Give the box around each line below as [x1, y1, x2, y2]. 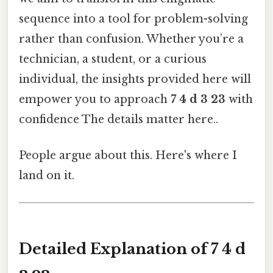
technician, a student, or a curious [19, 52, 207, 66]
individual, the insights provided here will [19, 73, 251, 87]
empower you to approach [19, 93, 171, 107]
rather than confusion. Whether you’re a [19, 32, 244, 46]
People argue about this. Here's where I [19, 149, 237, 163]
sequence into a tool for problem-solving [19, 12, 248, 26]
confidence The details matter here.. [19, 113, 218, 127]
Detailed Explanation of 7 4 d [19, 240, 246, 258]
